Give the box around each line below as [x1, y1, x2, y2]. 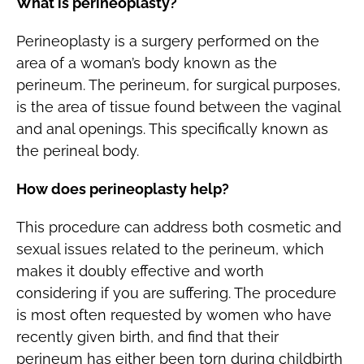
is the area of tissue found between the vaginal [15, 98, 340, 116]
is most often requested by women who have [15, 306, 331, 324]
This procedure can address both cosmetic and [15, 219, 341, 236]
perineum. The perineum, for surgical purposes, [15, 76, 340, 94]
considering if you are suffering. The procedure [15, 284, 336, 302]
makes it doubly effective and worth [15, 262, 264, 280]
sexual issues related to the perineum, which [15, 240, 324, 258]
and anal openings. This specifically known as [15, 120, 328, 138]
